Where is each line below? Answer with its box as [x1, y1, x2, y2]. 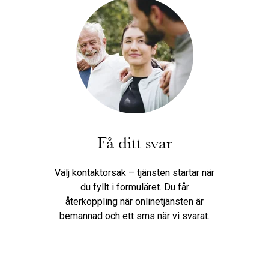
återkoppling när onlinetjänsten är [65, 196, 204, 207]
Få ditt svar [97, 133, 172, 153]
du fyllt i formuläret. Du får [80, 181, 189, 193]
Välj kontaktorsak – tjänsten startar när [55, 167, 214, 178]
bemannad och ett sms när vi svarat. [59, 210, 210, 222]
